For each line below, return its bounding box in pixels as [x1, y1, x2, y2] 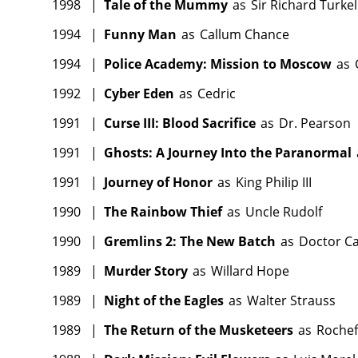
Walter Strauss [247, 292, 336, 310]
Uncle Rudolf [245, 203, 322, 221]
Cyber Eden [104, 85, 174, 103]
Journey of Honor [104, 173, 213, 192]
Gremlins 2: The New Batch [104, 233, 276, 251]
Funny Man [104, 26, 177, 44]
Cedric [197, 85, 236, 103]
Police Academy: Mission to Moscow [104, 55, 332, 74]
